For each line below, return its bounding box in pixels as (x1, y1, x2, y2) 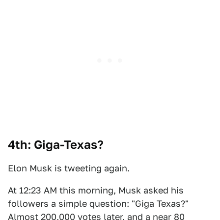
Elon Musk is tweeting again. (8, 163, 130, 174)
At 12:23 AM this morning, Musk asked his (8, 185, 184, 196)
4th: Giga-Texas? (8, 137, 104, 152)
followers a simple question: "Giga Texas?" (8, 198, 189, 209)
